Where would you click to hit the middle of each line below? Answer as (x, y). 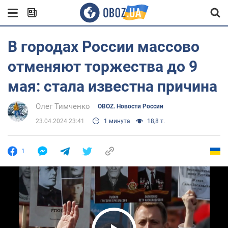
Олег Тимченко (63, 106)
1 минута (117, 121)
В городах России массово (104, 47)
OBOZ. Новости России (131, 106)
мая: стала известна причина (112, 86)
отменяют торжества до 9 (103, 66)
